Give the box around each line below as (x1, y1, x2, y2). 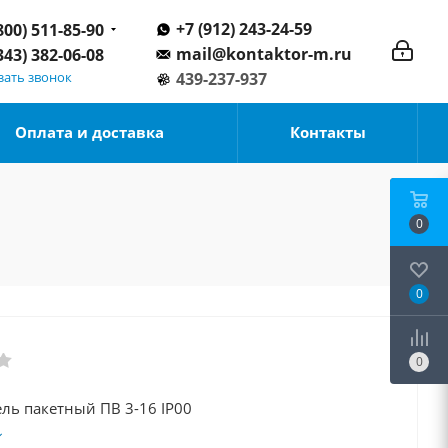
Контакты (289, 122, 366, 142)
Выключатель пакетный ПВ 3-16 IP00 (161, 398, 192, 418)
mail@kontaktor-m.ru (176, 43, 352, 65)
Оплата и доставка (15, 122, 164, 142)
